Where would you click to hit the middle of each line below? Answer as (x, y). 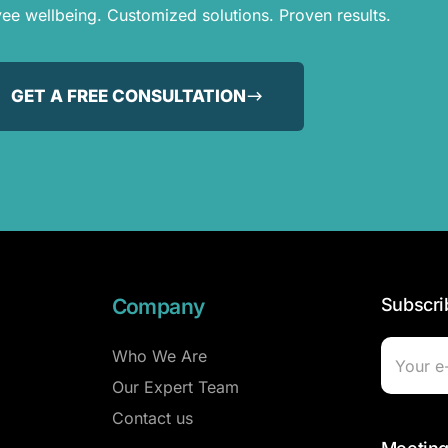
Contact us (152, 418)
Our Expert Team (175, 387)
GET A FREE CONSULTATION (128, 96)
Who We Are (159, 356)
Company (158, 307)
